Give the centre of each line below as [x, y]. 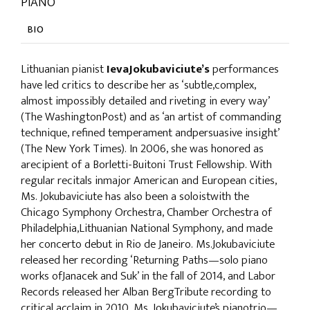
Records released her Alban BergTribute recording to [146, 292]
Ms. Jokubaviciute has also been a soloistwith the [135, 197]
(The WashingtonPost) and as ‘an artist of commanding [151, 117]
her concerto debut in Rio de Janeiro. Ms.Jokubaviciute [148, 244]
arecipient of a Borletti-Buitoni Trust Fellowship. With [146, 165]
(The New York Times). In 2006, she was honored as [142, 149]
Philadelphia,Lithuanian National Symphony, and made [147, 228]
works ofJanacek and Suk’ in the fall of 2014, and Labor [148, 276]
